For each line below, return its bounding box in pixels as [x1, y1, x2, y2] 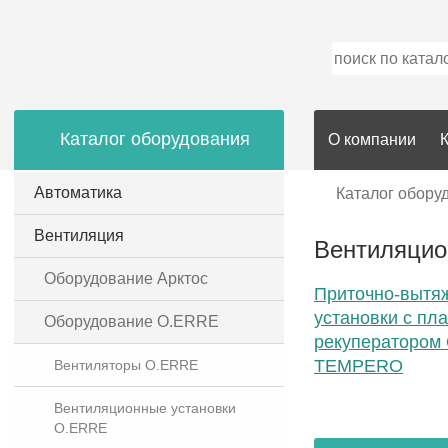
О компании [328, 131, 416, 148]
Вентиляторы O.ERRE [54, 357, 198, 373]
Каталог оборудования [60, 129, 250, 149]
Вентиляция [34, 227, 124, 244]
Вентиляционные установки [54, 400, 236, 416]
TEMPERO [314, 356, 403, 377]
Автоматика [34, 184, 122, 201]
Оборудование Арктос [44, 270, 208, 287]
